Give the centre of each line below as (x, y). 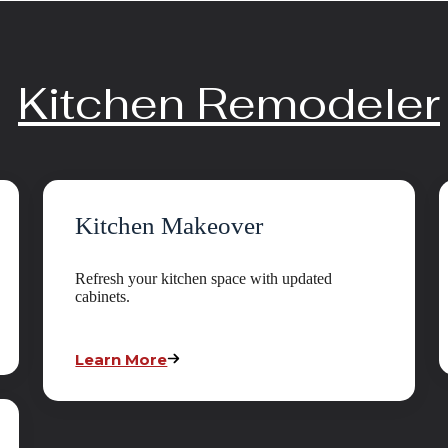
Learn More (121, 360)
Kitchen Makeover (169, 226)
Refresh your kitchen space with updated (204, 279)
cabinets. (103, 297)
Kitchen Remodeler (229, 104)
